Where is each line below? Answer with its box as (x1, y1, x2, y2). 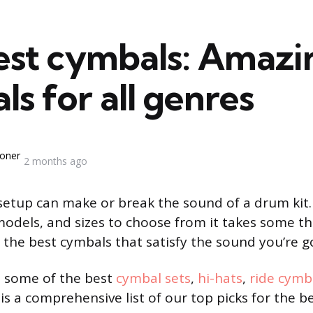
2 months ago (24, 154, 87, 168)
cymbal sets (116, 269, 191, 287)
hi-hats (198, 269, 242, 287)
